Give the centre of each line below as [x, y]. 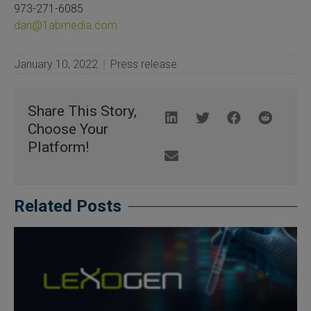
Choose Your [68, 129]
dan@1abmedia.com [66, 26]
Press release [144, 65]
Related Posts [68, 207]
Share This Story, [82, 111]
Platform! [58, 148]
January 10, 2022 [56, 65]
